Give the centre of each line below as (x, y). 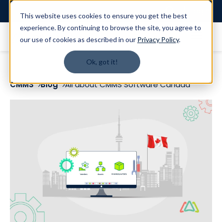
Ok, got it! (102, 62)
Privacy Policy (158, 39)
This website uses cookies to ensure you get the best (104, 16)
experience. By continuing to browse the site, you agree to (111, 28)
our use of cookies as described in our (79, 39)
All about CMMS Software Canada (128, 84)
